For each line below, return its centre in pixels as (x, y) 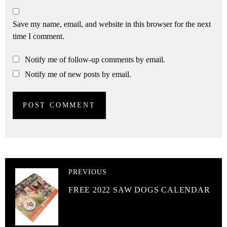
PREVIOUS (88, 172)
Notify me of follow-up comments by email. (95, 59)
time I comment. (39, 36)
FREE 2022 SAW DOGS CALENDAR (139, 190)
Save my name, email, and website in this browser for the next (112, 24)
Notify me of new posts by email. (78, 74)
